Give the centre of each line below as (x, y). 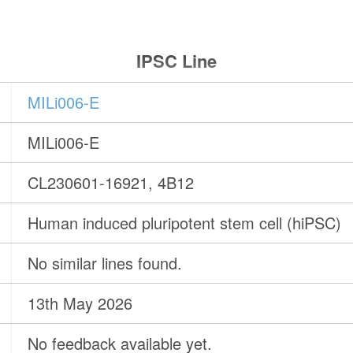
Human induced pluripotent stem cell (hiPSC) (185, 223)
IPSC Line (176, 61)
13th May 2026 (80, 303)
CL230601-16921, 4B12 (111, 183)
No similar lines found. (105, 263)
